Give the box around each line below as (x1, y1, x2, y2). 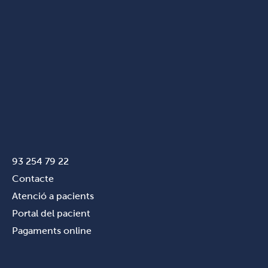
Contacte (12, 173, 54, 184)
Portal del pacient (12, 208, 90, 218)
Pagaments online (12, 226, 92, 236)
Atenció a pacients (12, 191, 94, 201)
